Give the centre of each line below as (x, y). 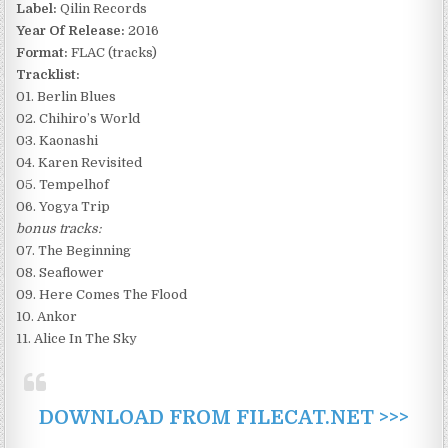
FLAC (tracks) (113, 53)
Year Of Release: (71, 31)
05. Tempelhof (63, 185)
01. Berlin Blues (66, 97)
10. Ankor (47, 317)
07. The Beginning (74, 251)
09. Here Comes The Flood (102, 295)
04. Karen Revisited (79, 163)
